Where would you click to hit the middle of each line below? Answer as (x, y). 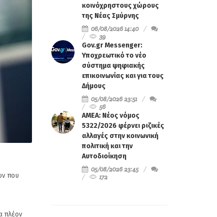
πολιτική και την (107, 146)
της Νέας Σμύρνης (110, 16)
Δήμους (94, 86)
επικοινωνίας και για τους (123, 76)
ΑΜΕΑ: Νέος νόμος (111, 116)
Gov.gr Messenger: (112, 45)
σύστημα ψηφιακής (113, 66)
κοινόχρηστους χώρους (120, 6)
